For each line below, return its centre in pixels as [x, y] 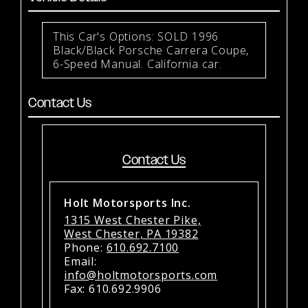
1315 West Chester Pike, [133, 220]
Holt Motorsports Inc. [128, 202]
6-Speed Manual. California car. [137, 64]
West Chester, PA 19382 [131, 233]
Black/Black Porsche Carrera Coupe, [151, 50]
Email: [80, 261]
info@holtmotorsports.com [141, 275]
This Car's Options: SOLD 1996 [136, 36]
